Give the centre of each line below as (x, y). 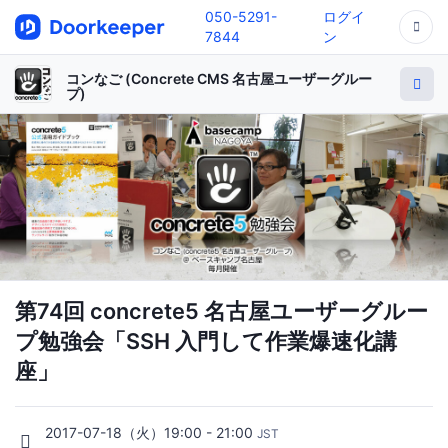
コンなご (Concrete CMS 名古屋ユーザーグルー (219, 78)
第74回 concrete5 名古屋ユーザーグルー (221, 310)
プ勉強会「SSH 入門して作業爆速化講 (206, 340)
